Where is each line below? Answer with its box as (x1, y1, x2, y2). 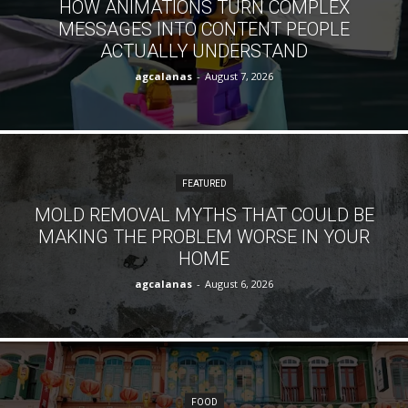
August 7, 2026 (205, 68, 273, 83)
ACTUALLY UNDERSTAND (100, 39, 308, 62)
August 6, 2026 (205, 276, 273, 291)
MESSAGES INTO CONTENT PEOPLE (58, 17, 350, 40)
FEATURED (181, 178, 227, 189)
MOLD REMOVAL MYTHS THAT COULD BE (34, 203, 374, 226)
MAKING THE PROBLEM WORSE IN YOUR (38, 225, 370, 248)
